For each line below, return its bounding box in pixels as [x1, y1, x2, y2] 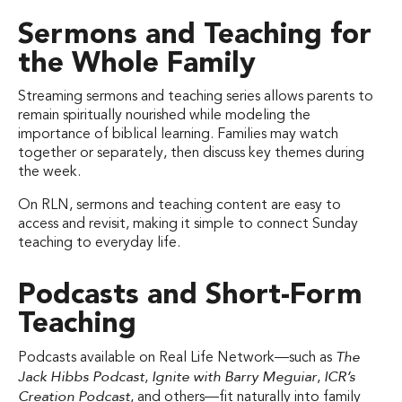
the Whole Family [18, 49, 256, 79]
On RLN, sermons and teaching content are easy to [18, 197, 341, 213]
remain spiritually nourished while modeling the [18, 108, 310, 123]
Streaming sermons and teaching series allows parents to [18, 89, 373, 104]
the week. [18, 164, 81, 179]
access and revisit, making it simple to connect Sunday [18, 216, 358, 232]
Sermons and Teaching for [18, 21, 371, 50]
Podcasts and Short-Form [18, 281, 363, 310]
